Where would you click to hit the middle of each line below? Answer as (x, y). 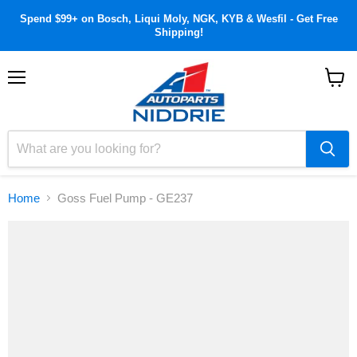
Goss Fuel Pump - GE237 (125, 198)
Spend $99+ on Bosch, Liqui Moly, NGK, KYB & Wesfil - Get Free (178, 19)
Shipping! (178, 32)
